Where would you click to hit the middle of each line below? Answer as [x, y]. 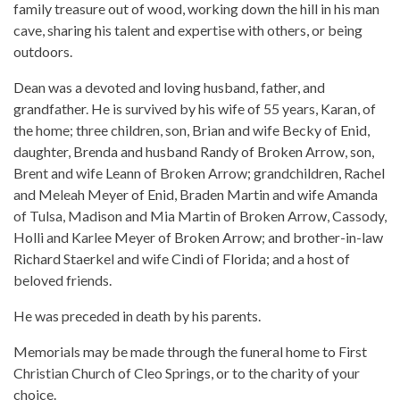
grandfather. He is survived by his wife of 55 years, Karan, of [195, 108]
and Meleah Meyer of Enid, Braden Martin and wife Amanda [196, 194]
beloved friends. [62, 279]
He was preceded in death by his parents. [137, 315]
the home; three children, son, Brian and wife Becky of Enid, [192, 129]
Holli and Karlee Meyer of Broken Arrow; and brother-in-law [198, 237]
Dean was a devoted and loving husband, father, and [169, 87]
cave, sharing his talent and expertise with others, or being [188, 29]
